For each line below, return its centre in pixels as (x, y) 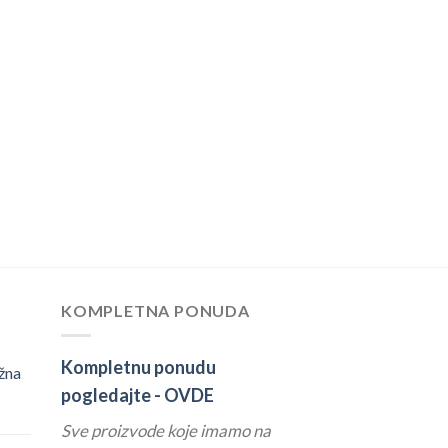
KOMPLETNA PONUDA (155, 311)
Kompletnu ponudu (138, 366)
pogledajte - (112, 394)
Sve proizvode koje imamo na (166, 430)
